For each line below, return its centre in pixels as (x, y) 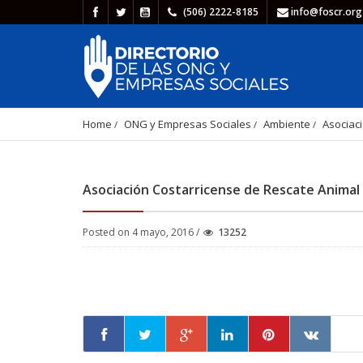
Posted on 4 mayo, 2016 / (142, 232)
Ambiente (287, 124)
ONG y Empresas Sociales (188, 124)
